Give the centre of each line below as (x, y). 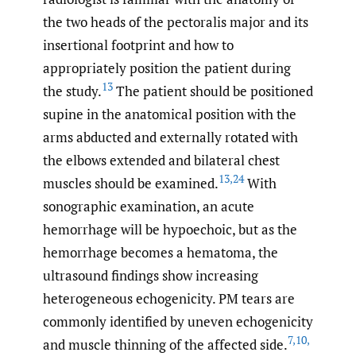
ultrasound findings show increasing (151, 275)
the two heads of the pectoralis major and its (176, 22)
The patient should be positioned (213, 91)
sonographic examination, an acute (149, 206)
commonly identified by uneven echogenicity (178, 321)
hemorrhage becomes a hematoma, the (161, 252)
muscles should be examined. (131, 183)
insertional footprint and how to (138, 45)
